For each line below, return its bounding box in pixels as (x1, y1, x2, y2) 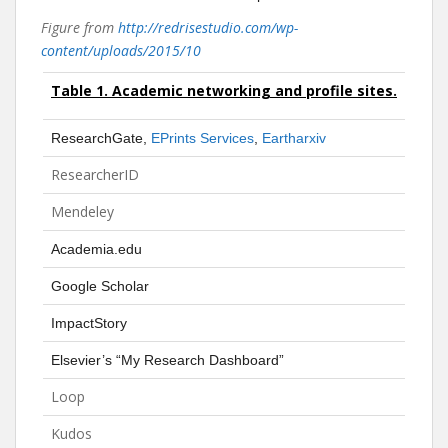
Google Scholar (51, 278, 149, 294)
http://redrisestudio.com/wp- (118, 18, 298, 37)
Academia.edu (51, 241, 142, 257)
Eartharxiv (262, 130, 326, 146)
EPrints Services (151, 130, 254, 146)
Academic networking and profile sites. (112, 81, 397, 100)
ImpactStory (51, 315, 127, 331)
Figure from (41, 18, 118, 37)
